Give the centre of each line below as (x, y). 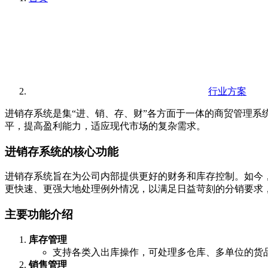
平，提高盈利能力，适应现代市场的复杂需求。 (105, 126)
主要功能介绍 (39, 215)
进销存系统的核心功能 (62, 151)
